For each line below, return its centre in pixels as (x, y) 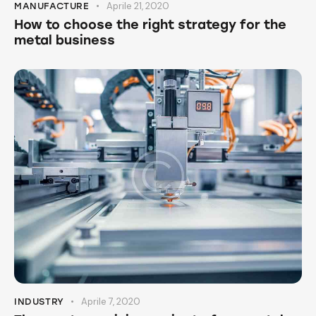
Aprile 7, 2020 (111, 302)
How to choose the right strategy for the (150, 24)
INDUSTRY (39, 302)
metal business (65, 40)
